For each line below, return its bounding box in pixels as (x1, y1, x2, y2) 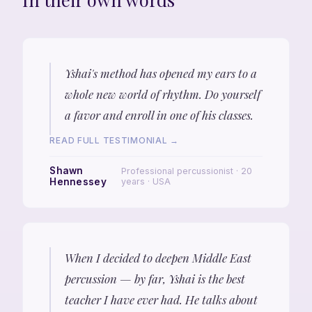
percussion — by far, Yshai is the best (64, 271, 245, 287)
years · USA (120, 176, 171, 187)
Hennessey (49, 176, 107, 188)
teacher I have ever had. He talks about (64, 292, 258, 308)
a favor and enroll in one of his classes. (64, 107, 253, 123)
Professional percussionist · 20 (120, 166, 252, 177)
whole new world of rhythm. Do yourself (64, 86, 260, 102)
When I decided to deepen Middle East (64, 250, 251, 266)
